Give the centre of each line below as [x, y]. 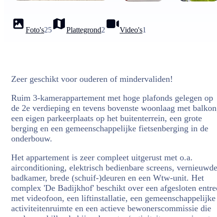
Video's [131, 30]
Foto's [35, 30]
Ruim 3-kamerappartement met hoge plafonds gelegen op [112, 98]
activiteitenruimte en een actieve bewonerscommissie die [111, 208]
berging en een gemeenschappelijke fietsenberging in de [110, 128]
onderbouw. [32, 139]
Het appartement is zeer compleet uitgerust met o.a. [102, 157]
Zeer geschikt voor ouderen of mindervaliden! [92, 79]
